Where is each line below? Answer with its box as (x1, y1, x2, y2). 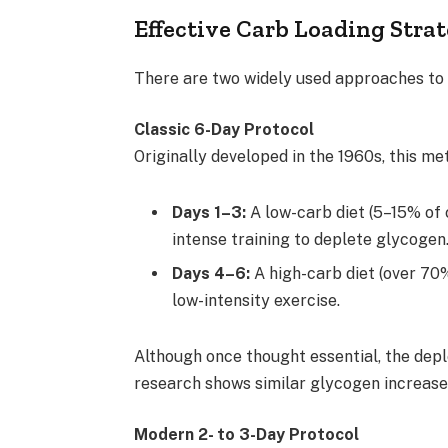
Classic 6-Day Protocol (134, 120, 315, 140)
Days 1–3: (172, 202, 247, 222)
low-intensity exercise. (172, 291, 341, 311)
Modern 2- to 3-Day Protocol (134, 425, 360, 445)
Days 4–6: (172, 264, 251, 284)
